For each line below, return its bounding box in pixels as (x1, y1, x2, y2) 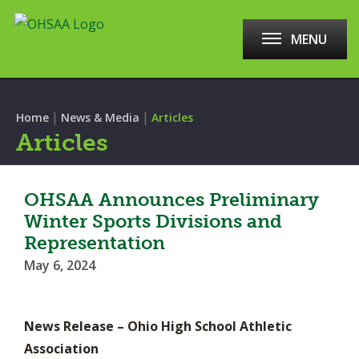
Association (24, 340, 99, 357)
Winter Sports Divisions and (24, 210, 282, 232)
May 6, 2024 (24, 256, 95, 274)
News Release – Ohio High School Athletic (24, 317, 292, 335)
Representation (24, 232, 165, 254)
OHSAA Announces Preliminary (24, 188, 319, 211)
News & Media (61, 110, 139, 125)
